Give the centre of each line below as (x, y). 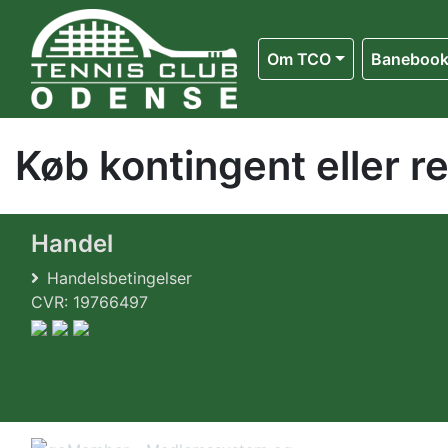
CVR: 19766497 (89, 302)
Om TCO (298, 59)
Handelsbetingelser (119, 278)
